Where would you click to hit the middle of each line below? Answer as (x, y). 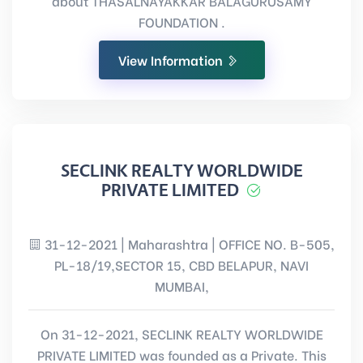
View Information (172, 60)
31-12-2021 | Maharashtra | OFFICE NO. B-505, (188, 243)
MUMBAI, (181, 286)
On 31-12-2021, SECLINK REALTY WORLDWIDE (181, 333)
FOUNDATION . (181, 21)
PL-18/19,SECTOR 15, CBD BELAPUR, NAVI (181, 265)
